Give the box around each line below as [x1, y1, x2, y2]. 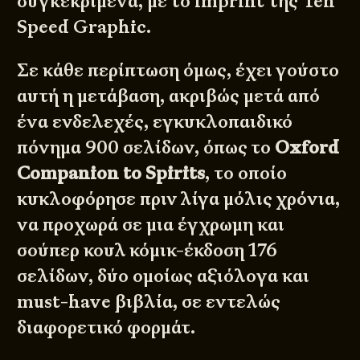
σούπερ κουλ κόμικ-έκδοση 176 [17, 239, 278, 263]
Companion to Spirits [17, 162, 206, 186]
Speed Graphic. [17, 15, 156, 39]
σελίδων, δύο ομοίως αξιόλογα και [17, 264, 310, 288]
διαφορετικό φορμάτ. [17, 316, 200, 340]
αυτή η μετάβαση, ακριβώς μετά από [17, 84, 321, 108]
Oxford [275, 136, 340, 160]
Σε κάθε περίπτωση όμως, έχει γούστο [17, 59, 340, 83]
